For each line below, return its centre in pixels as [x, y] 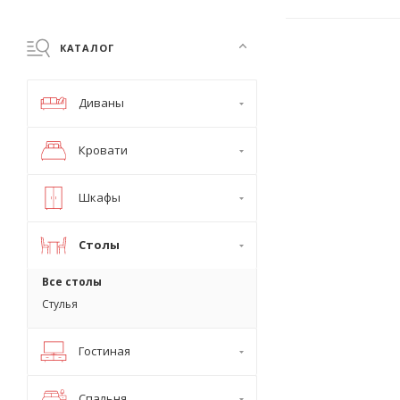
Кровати [103, 150]
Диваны [101, 103]
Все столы [72, 282]
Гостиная [104, 351]
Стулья [60, 304]
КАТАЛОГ [85, 47]
